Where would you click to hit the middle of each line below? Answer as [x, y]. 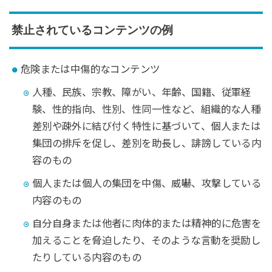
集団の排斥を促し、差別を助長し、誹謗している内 [147, 144]
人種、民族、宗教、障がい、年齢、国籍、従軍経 [141, 93]
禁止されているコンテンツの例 [92, 30]
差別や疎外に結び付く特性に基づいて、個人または [146, 127]
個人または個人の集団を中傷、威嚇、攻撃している [147, 184]
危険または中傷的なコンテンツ [90, 70]
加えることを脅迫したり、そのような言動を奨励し [146, 240]
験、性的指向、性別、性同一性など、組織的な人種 [146, 110]
